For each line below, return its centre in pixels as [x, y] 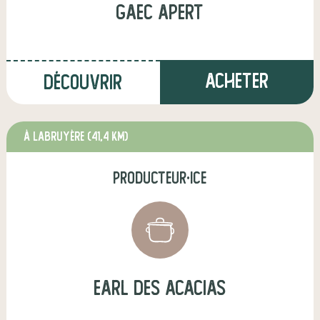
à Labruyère [55, 137]
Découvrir [83, 82]
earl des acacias [160, 288]
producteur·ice [160, 178]
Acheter [236, 81]
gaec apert [160, 12]
